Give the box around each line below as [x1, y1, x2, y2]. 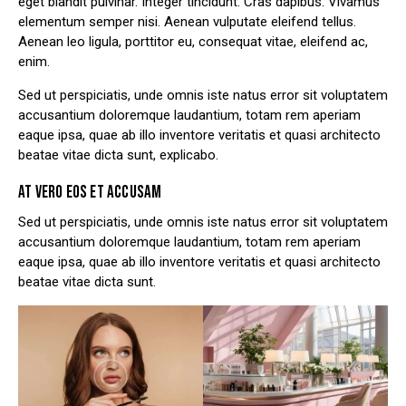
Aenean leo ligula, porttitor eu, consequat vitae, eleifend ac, [18, 33, 368, 50]
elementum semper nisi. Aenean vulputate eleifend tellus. [18, 13, 356, 30]
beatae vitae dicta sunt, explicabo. [18, 146, 218, 163]
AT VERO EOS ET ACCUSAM [18, 181, 162, 203]
